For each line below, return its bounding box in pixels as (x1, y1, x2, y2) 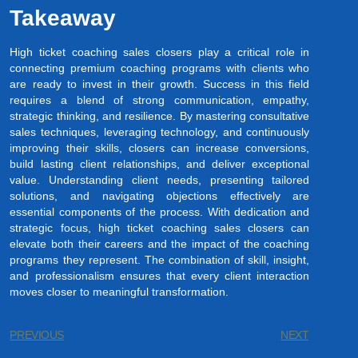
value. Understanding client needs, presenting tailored (10, 173, 310, 186)
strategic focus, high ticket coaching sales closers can (10, 221, 310, 234)
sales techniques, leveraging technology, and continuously (10, 125, 310, 138)
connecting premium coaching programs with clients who (10, 61, 310, 74)
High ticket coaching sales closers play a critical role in (10, 45, 310, 58)
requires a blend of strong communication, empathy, (10, 93, 310, 106)
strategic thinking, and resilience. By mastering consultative (10, 109, 310, 122)
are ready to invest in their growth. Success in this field (10, 77, 310, 90)
